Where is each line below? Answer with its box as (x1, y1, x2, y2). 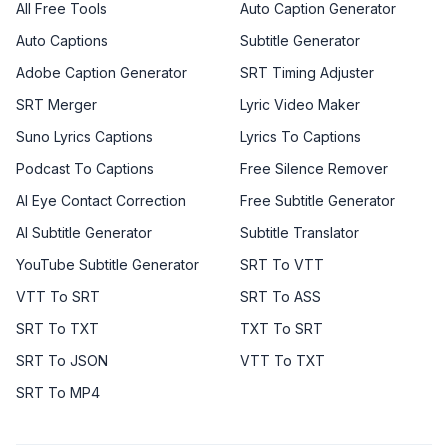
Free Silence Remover (240, 160, 388, 178)
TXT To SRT (240, 320, 323, 338)
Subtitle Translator (240, 224, 359, 242)
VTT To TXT (240, 352, 325, 370)
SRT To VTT (240, 256, 324, 274)
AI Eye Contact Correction (16, 192, 186, 210)
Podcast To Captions (16, 160, 154, 178)
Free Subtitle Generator (240, 192, 395, 210)
